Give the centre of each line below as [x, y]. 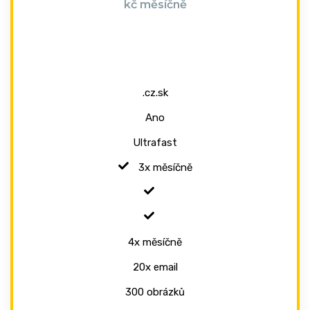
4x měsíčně [155, 242]
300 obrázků [155, 292]
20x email [155, 267]
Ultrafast [155, 142]
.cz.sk [155, 92]
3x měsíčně [165, 167]
